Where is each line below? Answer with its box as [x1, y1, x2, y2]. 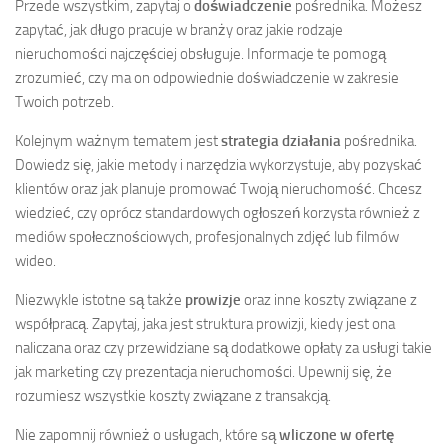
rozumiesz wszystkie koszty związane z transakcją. [15, 387, 331, 406]
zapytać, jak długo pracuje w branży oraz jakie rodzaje [15, 21, 343, 40]
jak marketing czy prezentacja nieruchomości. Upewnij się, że [15, 363, 392, 382]
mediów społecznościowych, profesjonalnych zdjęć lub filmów [15, 228, 399, 247]
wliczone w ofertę [279, 426, 394, 445]
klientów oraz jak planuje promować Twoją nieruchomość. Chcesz [15, 180, 422, 199]
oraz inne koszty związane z [241, 291, 417, 310]
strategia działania [221, 132, 341, 151]
